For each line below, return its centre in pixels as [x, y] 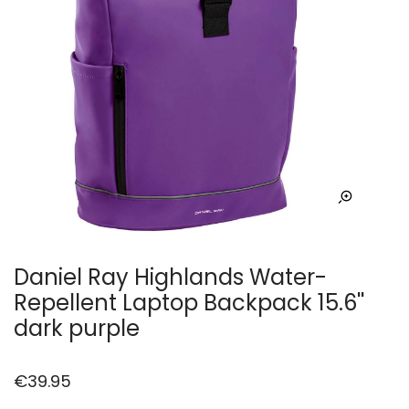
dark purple [77, 329]
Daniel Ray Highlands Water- [170, 278]
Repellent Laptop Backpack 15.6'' [189, 303]
